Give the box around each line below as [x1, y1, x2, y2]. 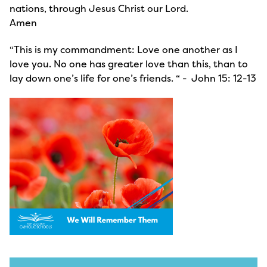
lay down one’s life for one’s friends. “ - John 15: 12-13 [10, 72, 256, 85]
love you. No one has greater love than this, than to [10, 57, 248, 70]
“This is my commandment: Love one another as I [10, 43, 238, 56]
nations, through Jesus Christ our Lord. [10, 2, 188, 15]
